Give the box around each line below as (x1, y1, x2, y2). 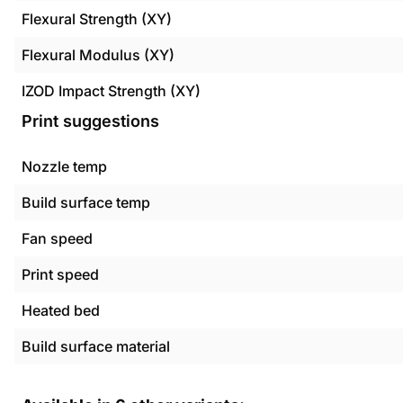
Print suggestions (22, 112, 159, 130)
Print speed (22, 265, 99, 283)
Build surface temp (22, 193, 150, 211)
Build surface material (22, 337, 170, 355)
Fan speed (22, 229, 93, 247)
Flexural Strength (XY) (22, 10, 172, 28)
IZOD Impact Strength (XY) (22, 82, 201, 100)
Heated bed (22, 301, 100, 319)
